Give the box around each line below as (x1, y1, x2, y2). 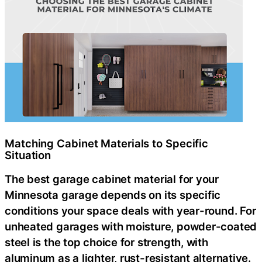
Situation (5, 148, 51, 161)
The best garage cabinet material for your (5, 173, 219, 185)
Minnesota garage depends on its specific (5, 188, 221, 201)
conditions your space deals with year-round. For (5, 204, 256, 217)
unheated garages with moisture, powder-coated (5, 220, 257, 233)
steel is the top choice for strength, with (5, 236, 208, 249)
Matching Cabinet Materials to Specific (5, 136, 209, 150)
